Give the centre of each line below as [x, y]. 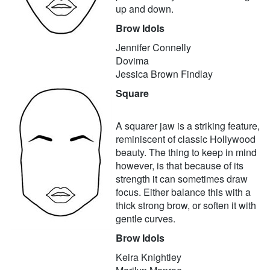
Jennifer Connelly [153, 48]
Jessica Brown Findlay [164, 74]
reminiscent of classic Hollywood [186, 139]
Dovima [132, 61]
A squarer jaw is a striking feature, [188, 126]
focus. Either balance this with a [183, 192]
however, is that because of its [180, 166]
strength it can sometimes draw [182, 179]
